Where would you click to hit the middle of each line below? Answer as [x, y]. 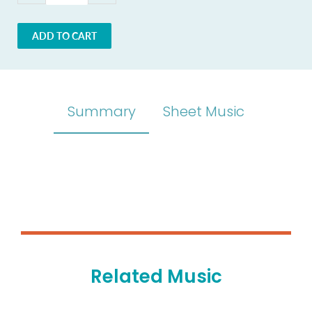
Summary [102, 111]
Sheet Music [204, 111]
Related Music [156, 276]
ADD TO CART [64, 36]
